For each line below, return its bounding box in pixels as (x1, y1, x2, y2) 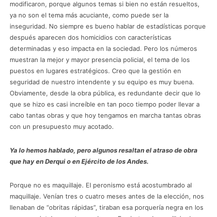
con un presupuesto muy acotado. (10, 122, 114, 130)
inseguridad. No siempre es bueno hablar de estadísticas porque (10, 22, 206, 30)
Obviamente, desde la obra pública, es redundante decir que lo (10, 89, 201, 97)
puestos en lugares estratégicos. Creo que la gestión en (10, 66, 181, 75)
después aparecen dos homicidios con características (10, 33, 171, 41)
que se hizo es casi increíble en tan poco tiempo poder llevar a (10, 100, 200, 108)
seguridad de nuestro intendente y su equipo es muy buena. (10, 77, 194, 86)
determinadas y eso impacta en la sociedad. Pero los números (10, 44, 197, 52)
